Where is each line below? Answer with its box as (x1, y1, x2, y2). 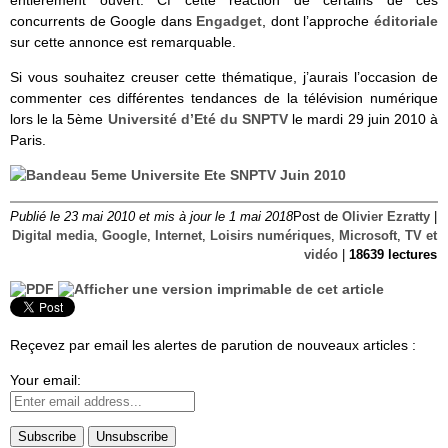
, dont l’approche (262, 12, 375, 29)
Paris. (10, 131, 46, 148)
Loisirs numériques (210, 228, 331, 243)
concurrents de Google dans (10, 12, 197, 29)
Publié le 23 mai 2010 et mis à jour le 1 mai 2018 (10, 209, 293, 224)
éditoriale (374, 12, 439, 29)
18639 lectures (349, 247, 437, 262)
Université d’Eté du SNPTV (107, 110, 289, 127)
